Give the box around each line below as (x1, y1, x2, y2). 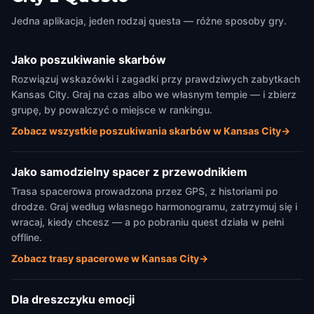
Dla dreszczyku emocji (11, 292, 135, 306)
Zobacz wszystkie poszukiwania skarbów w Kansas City (11, 125, 281, 137)
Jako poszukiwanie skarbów (11, 53, 166, 67)
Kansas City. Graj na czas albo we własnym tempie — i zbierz (11, 88, 296, 100)
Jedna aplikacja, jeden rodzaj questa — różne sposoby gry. (11, 15, 287, 27)
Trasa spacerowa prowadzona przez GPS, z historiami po (11, 185, 278, 197)
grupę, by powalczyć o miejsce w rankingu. (11, 104, 212, 116)
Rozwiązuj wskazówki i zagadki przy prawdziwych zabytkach (11, 73, 300, 85)
